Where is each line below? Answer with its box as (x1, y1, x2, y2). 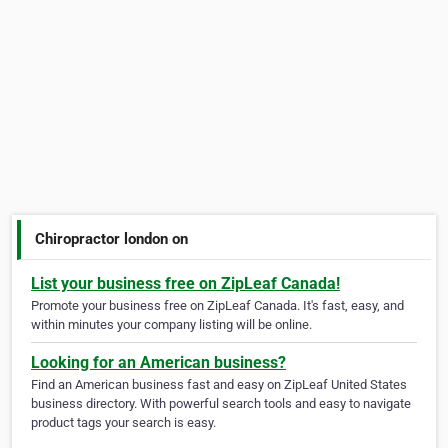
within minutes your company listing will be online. (31, 317, 312, 333)
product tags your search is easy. (31, 415, 216, 431)
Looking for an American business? (31, 353, 286, 373)
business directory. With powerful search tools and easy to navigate (31, 396, 411, 412)
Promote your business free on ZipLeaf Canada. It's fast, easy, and (31, 298, 404, 314)
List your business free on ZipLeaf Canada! (31, 274, 340, 294)
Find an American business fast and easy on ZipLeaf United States (31, 377, 407, 393)
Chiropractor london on (35, 229, 189, 248)
